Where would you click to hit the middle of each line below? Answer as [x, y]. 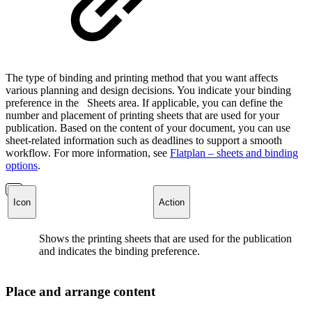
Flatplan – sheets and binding [234, 153]
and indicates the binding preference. [125, 251]
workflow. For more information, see [88, 153]
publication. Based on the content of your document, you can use [148, 128]
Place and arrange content [80, 292]
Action [172, 202]
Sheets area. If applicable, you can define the [184, 103]
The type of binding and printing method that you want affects [142, 78]
